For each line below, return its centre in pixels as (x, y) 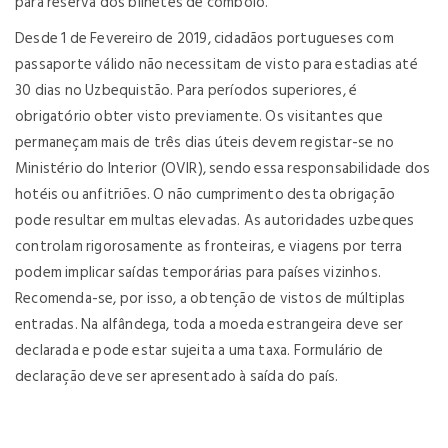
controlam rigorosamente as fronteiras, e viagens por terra (209, 246)
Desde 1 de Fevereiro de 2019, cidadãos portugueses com (204, 38)
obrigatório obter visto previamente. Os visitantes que (199, 116)
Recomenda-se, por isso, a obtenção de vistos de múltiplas (210, 298)
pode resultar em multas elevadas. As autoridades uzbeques (215, 220)
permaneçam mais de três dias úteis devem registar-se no (205, 142)
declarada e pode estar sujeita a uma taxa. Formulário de (199, 350)
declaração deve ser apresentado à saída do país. (177, 376)
